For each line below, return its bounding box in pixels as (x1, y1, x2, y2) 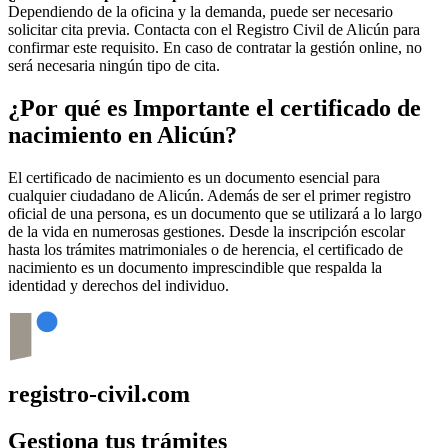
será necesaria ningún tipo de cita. (8, 57, 220, 75)
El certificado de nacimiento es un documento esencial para (8, 169, 380, 187)
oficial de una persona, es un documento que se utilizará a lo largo (8, 205, 422, 223)
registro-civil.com (8, 380, 190, 407)
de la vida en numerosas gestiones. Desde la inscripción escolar (8, 223, 405, 241)
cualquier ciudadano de (8, 187, 157, 205)
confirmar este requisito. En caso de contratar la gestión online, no (8, 39, 422, 57)
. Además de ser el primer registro (200, 187, 411, 205)
